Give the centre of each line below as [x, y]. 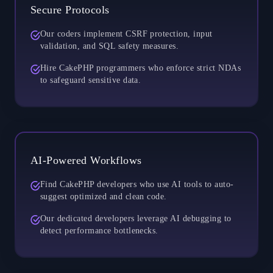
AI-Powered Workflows [86, 160]
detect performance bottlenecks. [99, 230]
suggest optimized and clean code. [104, 196]
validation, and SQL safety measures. [110, 46]
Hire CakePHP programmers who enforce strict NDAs [141, 68]
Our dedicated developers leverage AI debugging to [136, 218]
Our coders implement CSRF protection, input [126, 34]
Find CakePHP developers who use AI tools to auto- [137, 184]
